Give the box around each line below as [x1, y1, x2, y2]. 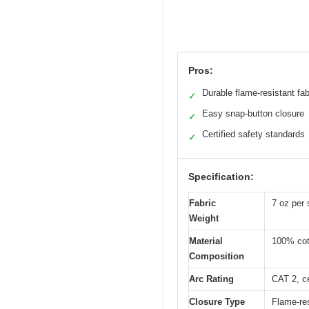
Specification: [188, 170, 254, 182]
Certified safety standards [202, 128, 305, 139]
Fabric [189, 197, 216, 208]
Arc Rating [189, 273, 234, 284]
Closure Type [189, 296, 245, 307]
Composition [189, 250, 244, 261]
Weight [189, 212, 219, 223]
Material [189, 235, 223, 246]
